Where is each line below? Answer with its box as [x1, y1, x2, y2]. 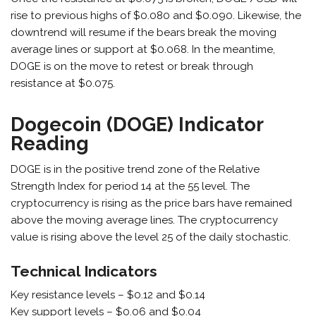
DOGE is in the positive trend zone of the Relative [11, 163, 260, 176]
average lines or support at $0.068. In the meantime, [11, 43, 276, 56]
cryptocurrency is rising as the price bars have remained [11, 197, 293, 210]
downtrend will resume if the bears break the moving [11, 26, 277, 39]
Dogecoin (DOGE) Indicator [11, 112, 264, 135]
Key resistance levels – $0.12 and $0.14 [11, 288, 206, 302]
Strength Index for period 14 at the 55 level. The [11, 180, 250, 193]
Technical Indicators [11, 262, 158, 280]
